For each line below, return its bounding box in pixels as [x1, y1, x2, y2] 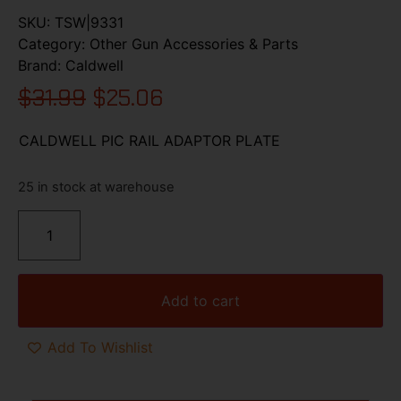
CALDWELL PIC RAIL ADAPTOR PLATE [19, 131, 280, 149]
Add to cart [161, 291, 240, 310]
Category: [18, 34, 90, 53]
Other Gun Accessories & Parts [90, 34, 298, 53]
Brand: [18, 55, 65, 74]
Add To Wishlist [47, 338, 153, 357]
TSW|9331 [55, 13, 124, 31]
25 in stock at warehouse [18, 179, 175, 196]
